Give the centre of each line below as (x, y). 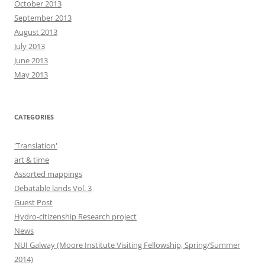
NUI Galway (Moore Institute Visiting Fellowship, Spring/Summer (127, 245)
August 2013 (36, 32)
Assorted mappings (48, 174)
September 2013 (43, 18)
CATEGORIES (34, 117)
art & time (32, 160)
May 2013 (31, 75)
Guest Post (33, 202)
